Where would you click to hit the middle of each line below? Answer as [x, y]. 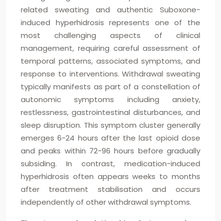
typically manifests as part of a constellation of [110, 87]
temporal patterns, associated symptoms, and [110, 61]
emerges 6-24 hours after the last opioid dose [110, 138]
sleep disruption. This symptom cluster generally [110, 125]
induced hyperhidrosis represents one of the [110, 22]
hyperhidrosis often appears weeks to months [110, 176]
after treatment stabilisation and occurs [110, 189]
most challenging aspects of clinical [110, 35]
